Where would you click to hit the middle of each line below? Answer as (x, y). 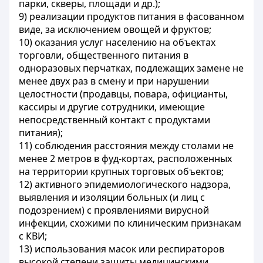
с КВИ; (33, 236)
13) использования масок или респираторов (122, 249)
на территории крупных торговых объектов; (121, 171)
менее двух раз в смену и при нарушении (114, 81)
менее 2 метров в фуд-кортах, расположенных (125, 159)
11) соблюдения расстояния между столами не (126, 146)
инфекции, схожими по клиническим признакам (130, 223)
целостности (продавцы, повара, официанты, (123, 94)
